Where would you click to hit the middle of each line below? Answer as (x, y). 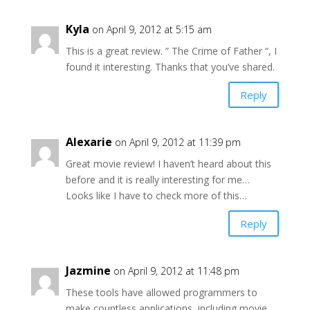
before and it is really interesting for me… (157, 180)
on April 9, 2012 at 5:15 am (152, 30)
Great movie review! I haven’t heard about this (168, 164)
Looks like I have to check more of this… (156, 196)
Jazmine (88, 271)
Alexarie (89, 142)
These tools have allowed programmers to (161, 293)
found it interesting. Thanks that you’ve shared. (170, 67)
